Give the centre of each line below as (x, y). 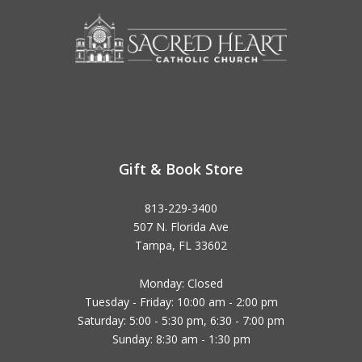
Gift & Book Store (181, 168)
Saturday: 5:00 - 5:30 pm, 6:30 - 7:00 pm (181, 320)
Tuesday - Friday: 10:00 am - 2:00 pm (181, 301)
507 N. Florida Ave (181, 226)
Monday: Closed (181, 283)
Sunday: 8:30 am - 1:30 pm (181, 339)
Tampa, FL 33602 (181, 245)
